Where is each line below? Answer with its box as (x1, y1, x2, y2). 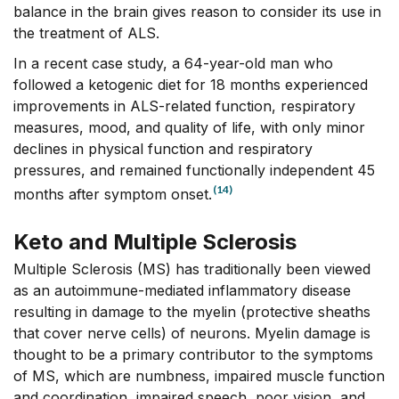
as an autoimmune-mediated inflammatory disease (13, 281, 351, 299)
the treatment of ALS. (13, 23, 159, 42)
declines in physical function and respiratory (13, 139, 313, 158)
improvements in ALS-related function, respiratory (13, 96, 355, 115)
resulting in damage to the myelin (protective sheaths (13, 302, 370, 321)
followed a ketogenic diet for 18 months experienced (13, 75, 368, 94)
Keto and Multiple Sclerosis (13, 228, 297, 255)
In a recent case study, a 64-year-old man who (13, 53, 333, 72)
